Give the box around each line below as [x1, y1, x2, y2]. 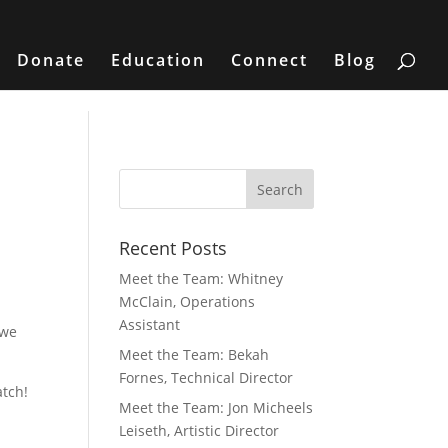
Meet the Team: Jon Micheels [119, 398, 314, 417]
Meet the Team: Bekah [119, 345, 270, 364]
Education [111, 49, 205, 71]
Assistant [119, 315, 181, 334]
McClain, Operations [119, 292, 256, 311]
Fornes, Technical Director [119, 368, 294, 387]
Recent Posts [119, 236, 228, 260]
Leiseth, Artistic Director [119, 421, 280, 440]
